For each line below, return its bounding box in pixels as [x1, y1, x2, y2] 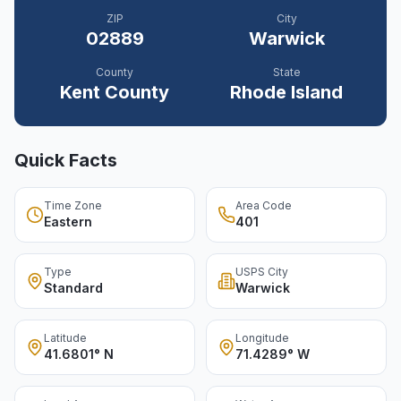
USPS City [235, 265, 288, 278]
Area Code [235, 199, 292, 212]
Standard [44, 280, 103, 295]
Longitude [235, 331, 289, 345]
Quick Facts [14, 149, 117, 171]
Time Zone [44, 199, 102, 212]
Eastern [44, 214, 92, 229]
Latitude [44, 331, 87, 345]
